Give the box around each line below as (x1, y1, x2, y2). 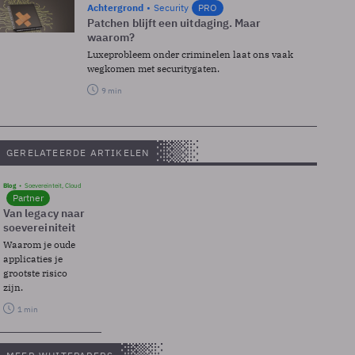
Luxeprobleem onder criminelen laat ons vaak (87, 48, 293, 60)
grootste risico (3, 267, 67, 279)
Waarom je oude (3, 239, 75, 250)
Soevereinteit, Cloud (25, 181, 82, 189)
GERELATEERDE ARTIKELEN (6, 147, 150, 158)
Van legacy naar (3, 206, 86, 220)
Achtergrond (87, 2, 143, 13)
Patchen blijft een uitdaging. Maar (87, 16, 261, 30)
